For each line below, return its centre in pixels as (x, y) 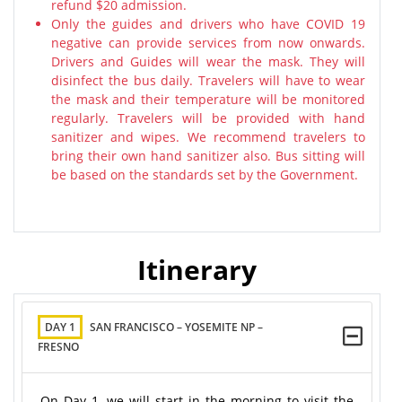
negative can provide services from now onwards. (208, 43)
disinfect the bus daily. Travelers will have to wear (208, 80)
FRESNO (58, 347)
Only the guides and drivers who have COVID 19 (208, 24)
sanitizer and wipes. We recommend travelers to (208, 137)
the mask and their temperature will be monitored (208, 99)
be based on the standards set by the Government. (205, 175)
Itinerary (197, 270)
